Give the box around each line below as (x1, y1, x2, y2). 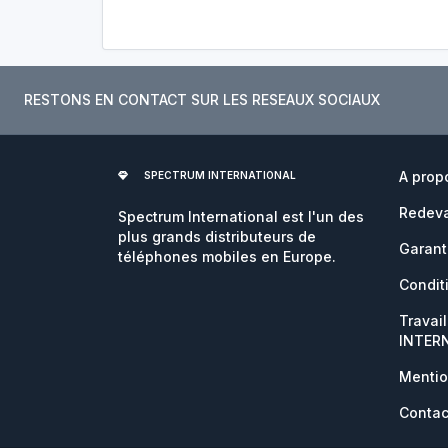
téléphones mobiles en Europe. (118, 248, 336, 265)
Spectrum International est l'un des (118, 208, 364, 225)
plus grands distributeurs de (118, 228, 316, 245)
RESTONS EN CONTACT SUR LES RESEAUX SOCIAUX (24, 91, 380, 108)
